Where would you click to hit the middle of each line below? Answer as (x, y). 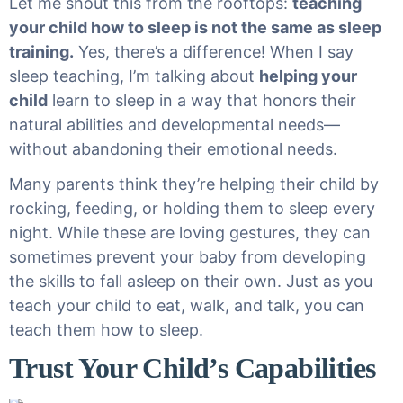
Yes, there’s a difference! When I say (214, 52)
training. (41, 52)
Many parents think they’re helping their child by (194, 184)
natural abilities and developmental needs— (175, 125)
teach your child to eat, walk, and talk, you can (187, 305)
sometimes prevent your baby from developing (188, 257)
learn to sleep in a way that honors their (202, 100)
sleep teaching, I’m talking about (134, 76)
